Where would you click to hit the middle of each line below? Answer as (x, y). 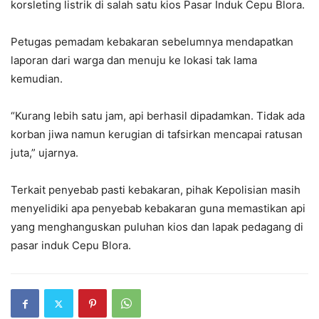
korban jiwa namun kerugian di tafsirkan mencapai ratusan (157, 135)
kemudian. (38, 79)
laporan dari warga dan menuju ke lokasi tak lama (134, 61)
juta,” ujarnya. (45, 153)
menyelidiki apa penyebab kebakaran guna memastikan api (158, 209)
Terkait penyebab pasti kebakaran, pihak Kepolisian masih (156, 190)
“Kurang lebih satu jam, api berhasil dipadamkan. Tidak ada (158, 116)
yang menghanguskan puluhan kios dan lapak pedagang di (157, 227)
